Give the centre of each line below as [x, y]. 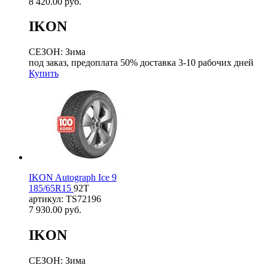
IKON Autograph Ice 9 [73, 178]
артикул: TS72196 [65, 199]
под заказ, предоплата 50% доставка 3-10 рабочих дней [141, 63]
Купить [44, 74]
